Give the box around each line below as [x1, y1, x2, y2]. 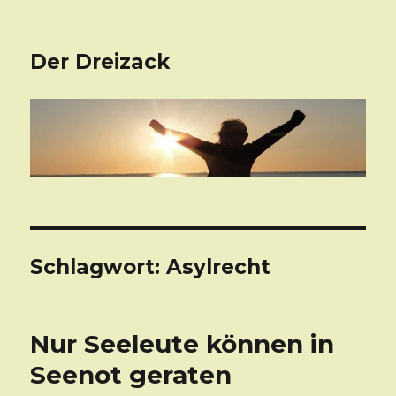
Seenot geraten [30, 360, 232, 391]
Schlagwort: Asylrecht [30, 255, 271, 280]
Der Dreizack [30, 49, 171, 74]
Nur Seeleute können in [30, 329, 335, 360]
